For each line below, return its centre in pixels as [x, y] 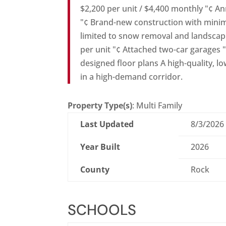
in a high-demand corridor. [132, 77]
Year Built [100, 147]
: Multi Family [157, 106]
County [95, 170]
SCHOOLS [102, 210]
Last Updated [107, 124]
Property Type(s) [100, 106]
